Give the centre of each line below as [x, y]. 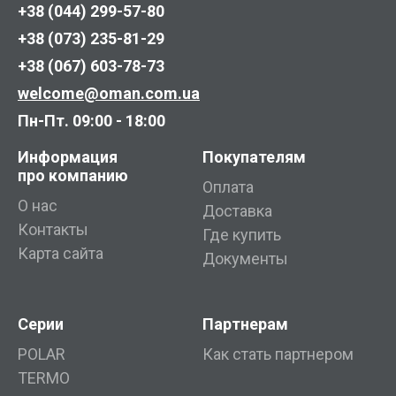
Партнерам [245, 324]
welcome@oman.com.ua [109, 94]
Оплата [228, 187]
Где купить [242, 235]
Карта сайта [61, 254]
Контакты [53, 230]
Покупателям [254, 157]
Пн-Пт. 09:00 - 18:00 [91, 121]
